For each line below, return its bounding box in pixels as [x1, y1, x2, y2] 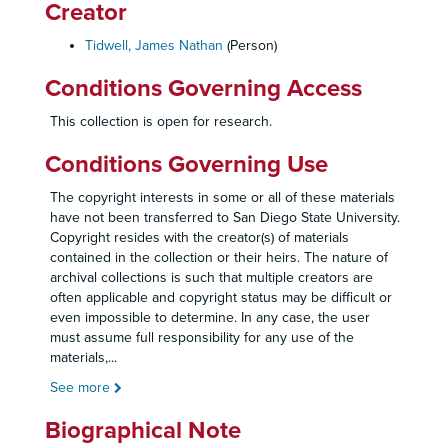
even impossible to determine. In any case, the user [50, 309, 370, 326]
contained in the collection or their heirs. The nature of [50, 249, 388, 266]
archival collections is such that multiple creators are [50, 269, 373, 286]
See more [50, 379, 114, 396]
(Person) [223, 37, 277, 54]
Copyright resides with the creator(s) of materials [50, 229, 349, 246]
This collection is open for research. [50, 113, 272, 130]
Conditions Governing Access [45, 74, 362, 103]
